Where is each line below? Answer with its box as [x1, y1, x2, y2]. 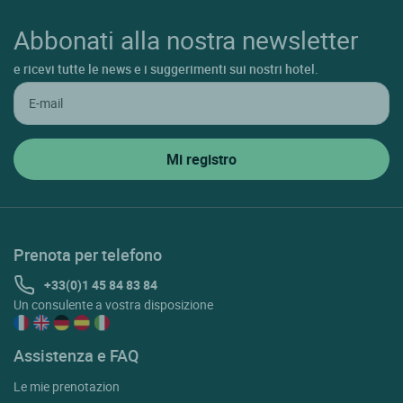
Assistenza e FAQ [13, 344, 139, 366]
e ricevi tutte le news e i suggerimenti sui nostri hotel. [13, 59, 318, 77]
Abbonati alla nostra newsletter [13, 22, 358, 57]
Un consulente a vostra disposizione [13, 295, 213, 313]
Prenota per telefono [13, 243, 162, 265]
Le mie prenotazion [13, 377, 120, 395]
